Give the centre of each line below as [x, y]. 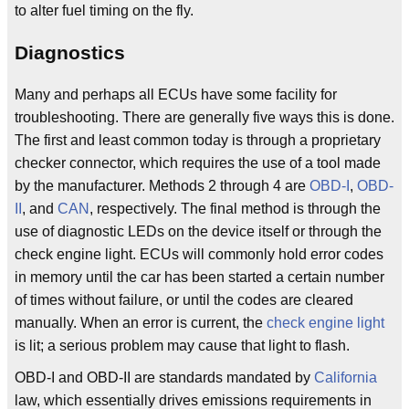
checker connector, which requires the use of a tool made [198, 163]
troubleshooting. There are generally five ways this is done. [204, 117]
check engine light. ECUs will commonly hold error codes [199, 254]
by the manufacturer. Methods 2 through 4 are [162, 186]
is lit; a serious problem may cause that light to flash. [182, 346]
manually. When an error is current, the [141, 323]
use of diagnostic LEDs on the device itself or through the [198, 231]
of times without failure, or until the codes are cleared [184, 300]
